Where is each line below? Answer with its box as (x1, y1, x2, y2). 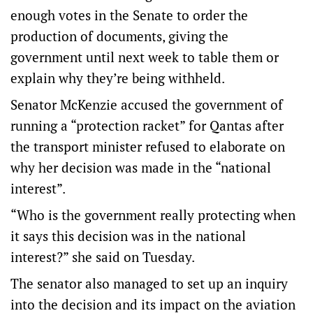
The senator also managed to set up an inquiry (10, 275, 288, 292)
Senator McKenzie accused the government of (10, 96, 283, 113)
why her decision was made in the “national (10, 159, 271, 176)
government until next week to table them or (10, 48, 279, 66)
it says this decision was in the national (10, 227, 246, 245)
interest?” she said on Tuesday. (10, 248, 195, 265)
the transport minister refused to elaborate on (10, 138, 285, 155)
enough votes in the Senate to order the (10, 6, 248, 24)
